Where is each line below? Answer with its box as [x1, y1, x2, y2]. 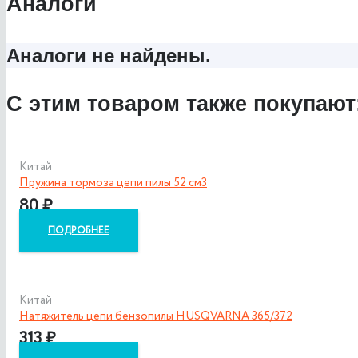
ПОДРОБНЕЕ [48, 223, 109, 237]
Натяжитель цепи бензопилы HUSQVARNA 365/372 [19, 307, 292, 325]
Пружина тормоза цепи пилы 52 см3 [19, 173, 207, 192]
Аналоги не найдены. [6, 44, 211, 66]
